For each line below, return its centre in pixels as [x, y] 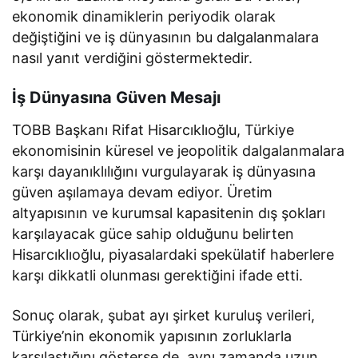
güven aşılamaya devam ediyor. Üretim [143, 193]
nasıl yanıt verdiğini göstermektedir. [133, 58]
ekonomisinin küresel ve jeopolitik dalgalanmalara [179, 151]
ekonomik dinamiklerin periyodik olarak [144, 17]
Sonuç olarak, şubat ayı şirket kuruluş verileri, [164, 316]
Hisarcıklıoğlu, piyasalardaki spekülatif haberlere [173, 255]
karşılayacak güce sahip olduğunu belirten [153, 234]
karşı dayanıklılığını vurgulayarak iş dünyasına [164, 172]
